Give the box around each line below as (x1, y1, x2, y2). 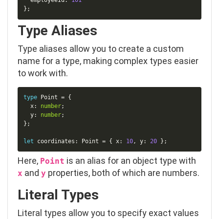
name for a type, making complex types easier (18, 55, 198, 66)
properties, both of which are (46, 168, 162, 178)
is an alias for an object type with (65, 155, 196, 166)
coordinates (34, 138, 75, 145)
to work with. (18, 67, 68, 78)
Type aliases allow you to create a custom (18, 43, 184, 54)
